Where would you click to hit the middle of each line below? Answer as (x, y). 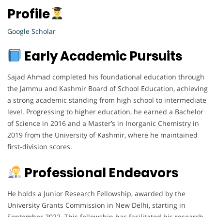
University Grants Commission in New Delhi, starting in (96, 205)
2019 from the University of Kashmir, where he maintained (102, 135)
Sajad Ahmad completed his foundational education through (106, 77)
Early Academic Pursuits (102, 56)
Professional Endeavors (100, 173)
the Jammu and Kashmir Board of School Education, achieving (108, 88)
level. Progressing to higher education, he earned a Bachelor (105, 111)
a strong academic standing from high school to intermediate (107, 100)
